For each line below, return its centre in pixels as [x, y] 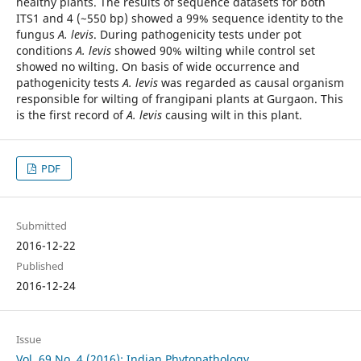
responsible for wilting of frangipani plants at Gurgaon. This [179, 99]
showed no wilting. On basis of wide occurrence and [158, 66]
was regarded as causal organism [251, 83]
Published [39, 266]
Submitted [41, 226]
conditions [46, 50]
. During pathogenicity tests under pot [197, 34]
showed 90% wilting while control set [214, 50]
